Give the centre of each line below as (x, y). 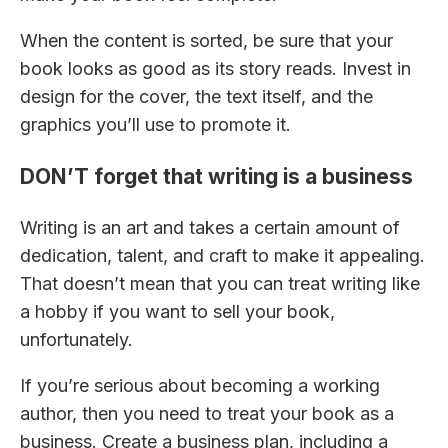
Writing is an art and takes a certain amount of (210, 228)
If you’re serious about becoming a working (200, 386)
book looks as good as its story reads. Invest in (215, 69)
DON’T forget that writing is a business (216, 177)
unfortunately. (76, 340)
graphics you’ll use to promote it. (155, 125)
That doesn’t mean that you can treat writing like (220, 284)
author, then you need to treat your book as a (207, 414)
